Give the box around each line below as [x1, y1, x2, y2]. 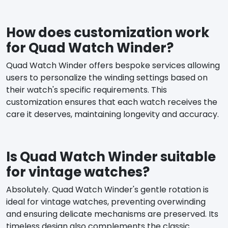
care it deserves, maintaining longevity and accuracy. [6, 108, 219, 120]
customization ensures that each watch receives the [6, 96, 217, 108]
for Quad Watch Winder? [6, 38, 174, 57]
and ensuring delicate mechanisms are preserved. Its [6, 208, 218, 220]
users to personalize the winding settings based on [6, 71, 208, 83]
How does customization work [6, 23, 209, 42]
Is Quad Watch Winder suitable [6, 147, 216, 166]
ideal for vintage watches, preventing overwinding [6, 195, 206, 208]
